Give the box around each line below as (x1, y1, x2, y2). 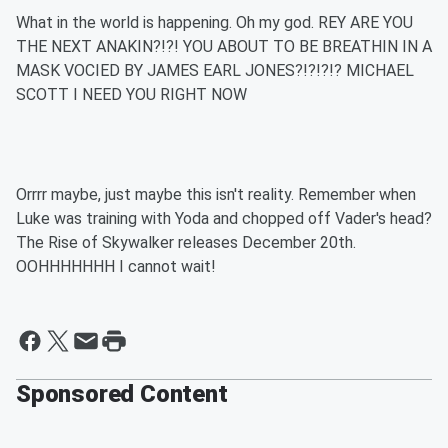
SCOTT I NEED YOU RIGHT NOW (16, 85, 247, 104)
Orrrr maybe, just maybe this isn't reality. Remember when (16, 185, 416, 204)
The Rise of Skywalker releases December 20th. (16, 233, 356, 252)
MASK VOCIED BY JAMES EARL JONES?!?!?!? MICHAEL (16, 61, 414, 80)
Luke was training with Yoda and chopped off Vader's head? (16, 209, 432, 228)
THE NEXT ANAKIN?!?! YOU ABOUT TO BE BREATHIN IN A (16, 37, 432, 56)
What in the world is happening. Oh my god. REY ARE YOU (16, 13, 413, 32)
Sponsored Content (16, 380, 228, 408)
